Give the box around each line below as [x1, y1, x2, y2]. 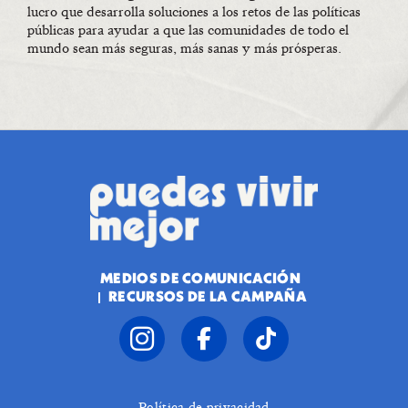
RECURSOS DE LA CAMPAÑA [107, 291, 308, 306]
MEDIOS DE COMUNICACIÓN [99, 272, 301, 288]
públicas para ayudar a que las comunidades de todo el [27, 20, 349, 39]
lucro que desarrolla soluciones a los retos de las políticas [27, 2, 361, 21]
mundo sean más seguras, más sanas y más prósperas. [27, 38, 342, 57]
